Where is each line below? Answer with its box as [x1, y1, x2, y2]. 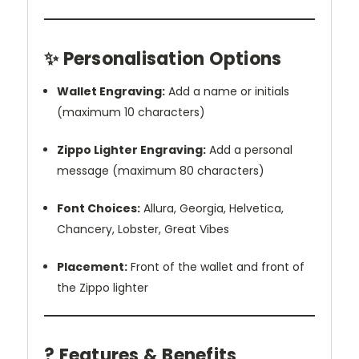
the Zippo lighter [57, 279, 149, 296]
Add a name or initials [165, 83, 290, 99]
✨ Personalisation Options [44, 46, 282, 71]
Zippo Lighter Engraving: [57, 141, 207, 158]
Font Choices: [57, 200, 141, 216]
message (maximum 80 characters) [57, 162, 265, 179]
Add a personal [206, 141, 293, 158]
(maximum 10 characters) [57, 103, 206, 120]
